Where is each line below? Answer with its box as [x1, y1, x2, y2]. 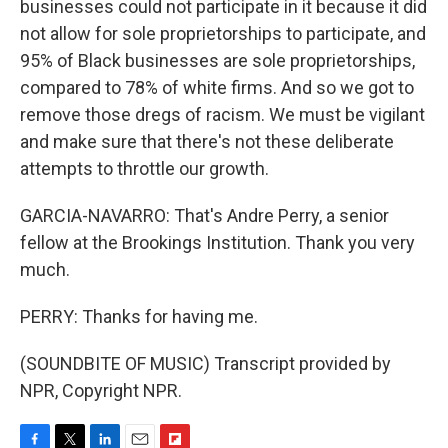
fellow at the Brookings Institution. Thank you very [20, 231, 415, 253]
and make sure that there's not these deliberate [20, 130, 394, 152]
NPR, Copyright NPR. [20, 379, 182, 401]
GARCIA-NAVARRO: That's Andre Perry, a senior [20, 204, 389, 226]
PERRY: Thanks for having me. [20, 305, 258, 327]
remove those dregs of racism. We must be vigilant [20, 103, 425, 125]
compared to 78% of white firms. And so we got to [20, 76, 414, 98]
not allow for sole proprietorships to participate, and [20, 22, 426, 44]
